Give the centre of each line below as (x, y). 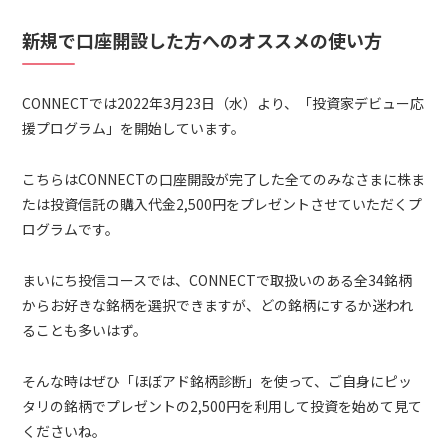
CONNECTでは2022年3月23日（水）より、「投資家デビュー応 (223, 103)
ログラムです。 (71, 229)
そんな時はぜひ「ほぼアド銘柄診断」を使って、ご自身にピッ (217, 381)
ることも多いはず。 (85, 330)
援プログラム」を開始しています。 (134, 128)
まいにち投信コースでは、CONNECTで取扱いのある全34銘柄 (217, 280)
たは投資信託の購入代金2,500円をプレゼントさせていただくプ (222, 204)
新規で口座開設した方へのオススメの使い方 (202, 39)
